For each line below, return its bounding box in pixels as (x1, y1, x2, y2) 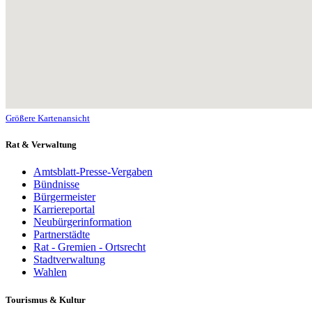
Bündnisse (33, 178, 79, 191)
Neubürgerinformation (33, 216, 132, 228)
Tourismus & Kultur (6, 294, 86, 305)
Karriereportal (33, 203, 95, 216)
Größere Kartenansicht (6, 113, 90, 124)
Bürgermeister (33, 191, 95, 203)
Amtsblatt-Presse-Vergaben (33, 166, 153, 178)
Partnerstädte (33, 228, 90, 241)
